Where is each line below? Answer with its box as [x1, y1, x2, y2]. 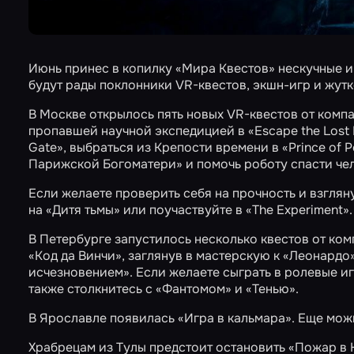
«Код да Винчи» [28, 247, 122, 264]
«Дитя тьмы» [46, 201, 120, 218]
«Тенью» [246, 281, 296, 297]
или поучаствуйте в [120, 201, 246, 218]
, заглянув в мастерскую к [122, 247, 283, 264]
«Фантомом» [156, 281, 232, 297]
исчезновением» [28, 264, 130, 281]
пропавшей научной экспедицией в [28, 122, 248, 139]
